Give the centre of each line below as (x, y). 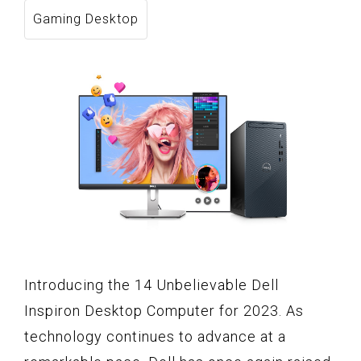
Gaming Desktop (86, 19)
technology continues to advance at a (155, 336)
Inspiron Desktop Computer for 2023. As (164, 310)
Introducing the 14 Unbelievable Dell (151, 284)
